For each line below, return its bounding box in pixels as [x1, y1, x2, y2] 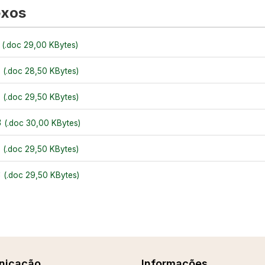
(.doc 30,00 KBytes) [4, 118, 80, 128]
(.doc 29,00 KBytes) [2, 40, 78, 50]
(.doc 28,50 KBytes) [3, 66, 79, 76]
